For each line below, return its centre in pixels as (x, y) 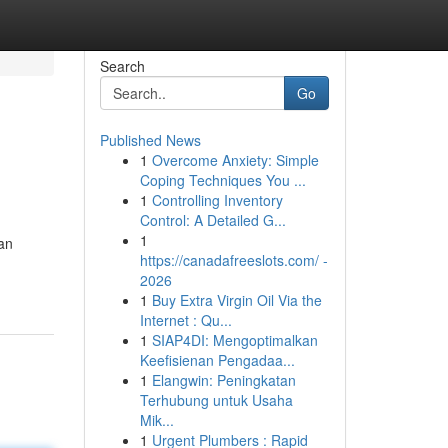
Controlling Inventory (217, 200)
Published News (150, 140)
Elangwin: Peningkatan (223, 380)
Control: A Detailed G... (212, 220)
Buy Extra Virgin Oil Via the (236, 300)
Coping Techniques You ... (222, 180)
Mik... (156, 420)
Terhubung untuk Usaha (216, 400)
